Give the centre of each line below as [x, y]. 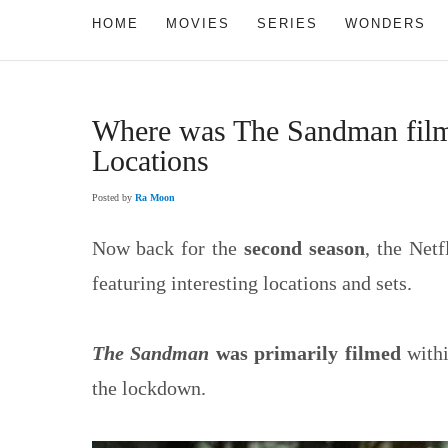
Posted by [113, 197]
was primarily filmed [305, 352]
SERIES [287, 23]
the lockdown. [148, 387]
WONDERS [385, 23]
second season [305, 247]
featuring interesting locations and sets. [251, 282]
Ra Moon [154, 197]
